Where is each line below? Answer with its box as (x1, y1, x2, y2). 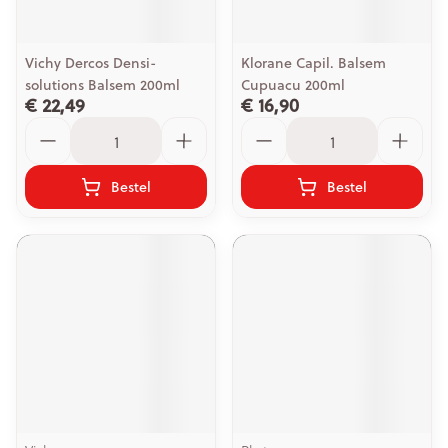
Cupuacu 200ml (241, 75, 345, 95)
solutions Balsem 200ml (25, 75, 180, 95)
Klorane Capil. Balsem (241, 53, 386, 73)
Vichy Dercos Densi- (25, 53, 156, 73)
